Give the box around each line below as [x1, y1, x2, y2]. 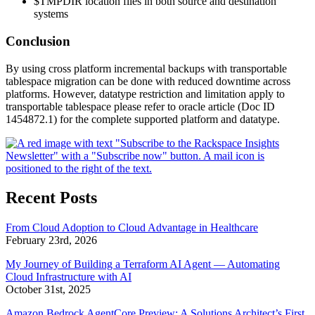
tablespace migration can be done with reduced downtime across [6, 75, 290, 87]
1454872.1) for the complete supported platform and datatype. [6, 112, 280, 125]
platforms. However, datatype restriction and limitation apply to [6, 87, 285, 100]
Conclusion [6, 33, 70, 49]
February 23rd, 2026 [6, 234, 97, 247]
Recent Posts [6, 188, 97, 207]
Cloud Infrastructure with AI [6, 271, 131, 283]
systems [34, 8, 68, 20]
